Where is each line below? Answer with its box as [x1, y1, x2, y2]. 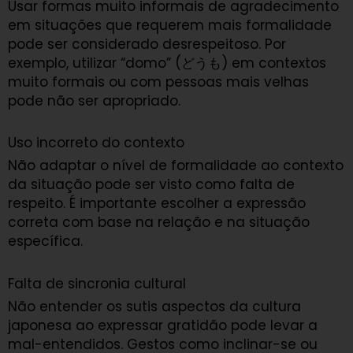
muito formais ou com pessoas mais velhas [8, 72, 309, 91]
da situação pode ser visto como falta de [8, 175, 295, 195]
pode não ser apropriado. [8, 91, 180, 110]
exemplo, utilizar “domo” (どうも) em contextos [8, 53, 326, 72]
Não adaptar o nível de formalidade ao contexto [8, 156, 344, 176]
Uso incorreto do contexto [8, 133, 184, 153]
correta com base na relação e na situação [8, 213, 310, 232]
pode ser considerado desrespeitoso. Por [8, 34, 286, 54]
